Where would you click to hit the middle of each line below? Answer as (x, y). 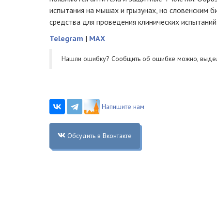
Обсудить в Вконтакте (99, 135)
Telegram (66, 38)
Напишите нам (123, 106)
